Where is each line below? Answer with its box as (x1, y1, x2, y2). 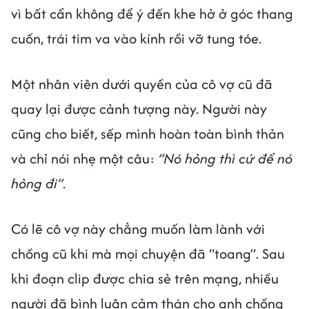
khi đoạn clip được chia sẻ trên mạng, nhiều (11, 268, 279, 288)
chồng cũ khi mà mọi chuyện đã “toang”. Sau (11, 243, 285, 263)
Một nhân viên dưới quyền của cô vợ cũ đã (11, 73, 272, 94)
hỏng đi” (11, 172, 63, 193)
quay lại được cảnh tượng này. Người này (11, 98, 267, 119)
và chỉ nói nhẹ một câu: (11, 148, 158, 168)
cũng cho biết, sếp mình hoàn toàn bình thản (11, 123, 284, 143)
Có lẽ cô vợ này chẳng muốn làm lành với (11, 218, 265, 239)
